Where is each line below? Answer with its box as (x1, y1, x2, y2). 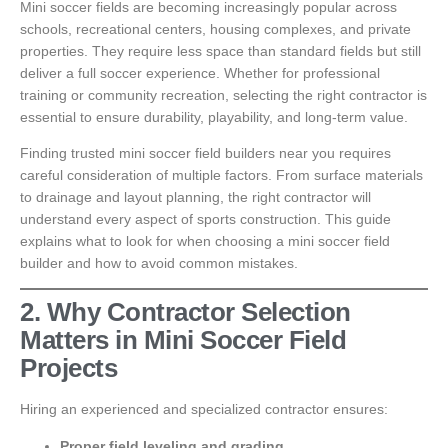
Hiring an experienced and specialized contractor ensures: (20, 401, 388, 418)
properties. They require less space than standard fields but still (20, 42, 421, 59)
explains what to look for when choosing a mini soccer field (20, 232, 390, 249)
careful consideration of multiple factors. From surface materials (20, 166, 423, 183)
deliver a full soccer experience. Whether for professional (20, 64, 380, 81)
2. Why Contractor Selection (20, 297, 351, 328)
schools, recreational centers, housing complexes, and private (20, 20, 411, 37)
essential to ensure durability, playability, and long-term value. (20, 108, 408, 125)
